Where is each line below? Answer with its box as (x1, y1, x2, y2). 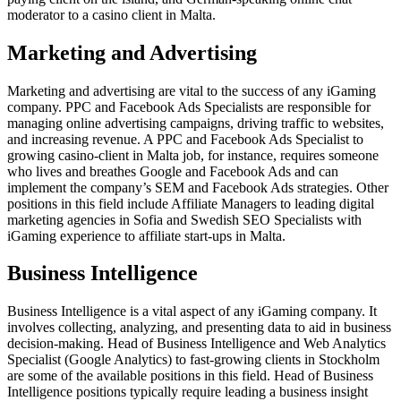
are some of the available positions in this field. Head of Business (7, 368, 373, 384)
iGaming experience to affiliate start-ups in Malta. (7, 227, 286, 243)
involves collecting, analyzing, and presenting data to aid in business (7, 320, 391, 336)
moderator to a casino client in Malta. (7, 6, 216, 22)
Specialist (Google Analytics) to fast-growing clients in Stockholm (7, 352, 380, 368)
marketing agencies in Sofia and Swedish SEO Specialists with (7, 211, 362, 227)
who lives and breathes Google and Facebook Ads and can (7, 163, 338, 179)
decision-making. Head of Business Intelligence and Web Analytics (7, 336, 386, 352)
